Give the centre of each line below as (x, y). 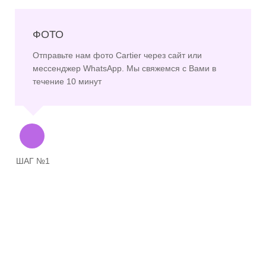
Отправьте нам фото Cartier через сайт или (117, 55)
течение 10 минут (67, 81)
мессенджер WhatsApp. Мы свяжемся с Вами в (124, 68)
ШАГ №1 (33, 161)
